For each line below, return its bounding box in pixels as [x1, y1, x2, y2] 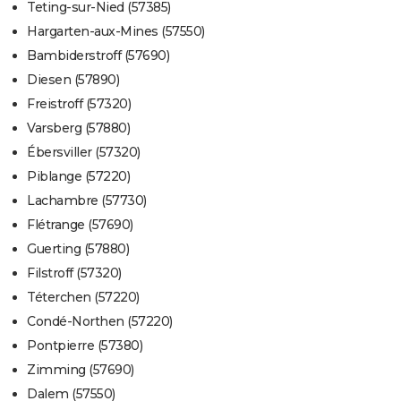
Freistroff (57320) [27, 96, 131, 113]
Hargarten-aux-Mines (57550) [27, 23, 205, 40]
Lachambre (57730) [27, 192, 147, 209]
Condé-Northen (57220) [27, 313, 173, 330]
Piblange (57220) [27, 168, 130, 185]
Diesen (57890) [27, 72, 119, 89]
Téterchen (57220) [27, 289, 140, 306]
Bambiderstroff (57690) [27, 47, 169, 64]
